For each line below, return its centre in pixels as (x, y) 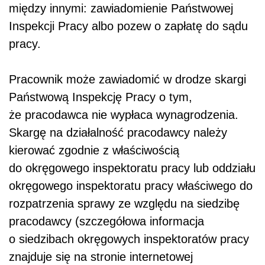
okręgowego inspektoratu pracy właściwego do (131, 185)
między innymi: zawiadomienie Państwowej (121, 8)
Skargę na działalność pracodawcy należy (118, 132)
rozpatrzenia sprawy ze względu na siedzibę (124, 203)
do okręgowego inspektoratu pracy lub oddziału (132, 168)
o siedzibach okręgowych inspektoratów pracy (129, 239)
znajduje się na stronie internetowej (101, 256)
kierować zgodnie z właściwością (94, 150)
